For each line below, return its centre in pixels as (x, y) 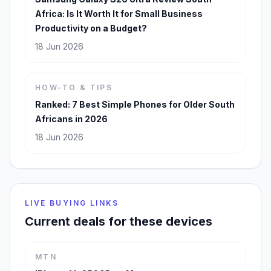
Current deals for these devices (119, 222)
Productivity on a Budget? (91, 28)
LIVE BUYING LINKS (72, 203)
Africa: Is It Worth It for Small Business (119, 14)
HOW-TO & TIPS (74, 88)
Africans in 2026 (71, 119)
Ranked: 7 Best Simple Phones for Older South (135, 105)
